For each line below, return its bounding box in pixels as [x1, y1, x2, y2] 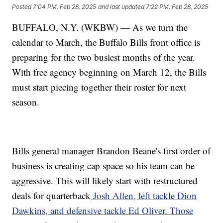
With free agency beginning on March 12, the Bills [12, 66, 207, 79]
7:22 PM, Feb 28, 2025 [146, 2, 209, 10]
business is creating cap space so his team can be [12, 159, 195, 172]
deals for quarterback [12, 189, 91, 202]
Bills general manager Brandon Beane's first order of [12, 144, 211, 157]
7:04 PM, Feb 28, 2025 [33, 2, 97, 10]
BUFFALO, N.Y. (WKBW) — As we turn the [12, 21, 188, 34]
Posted [12, 2, 33, 10]
